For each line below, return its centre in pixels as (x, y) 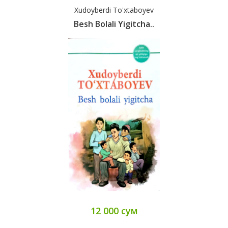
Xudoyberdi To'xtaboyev (114, 10)
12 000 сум (114, 211)
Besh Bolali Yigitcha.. (114, 24)
